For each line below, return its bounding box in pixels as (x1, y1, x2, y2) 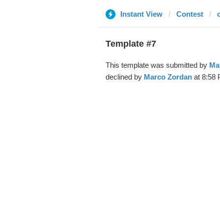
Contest (176, 10, 203, 18)
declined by (105, 73, 144, 81)
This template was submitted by (105, 61, 209, 69)
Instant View (120, 10, 163, 18)
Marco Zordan (143, 73, 192, 81)
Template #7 (105, 39, 156, 49)
